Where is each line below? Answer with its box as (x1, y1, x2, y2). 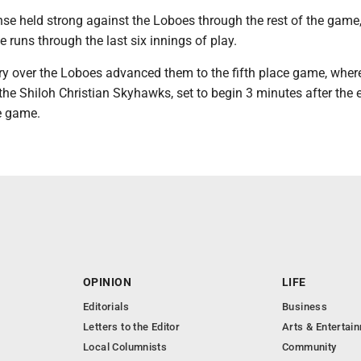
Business (282, 301, 328, 313)
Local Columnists (83, 341, 168, 353)
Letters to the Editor (83, 321, 180, 333)
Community (282, 341, 337, 353)
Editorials (83, 301, 129, 313)
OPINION (83, 276, 131, 288)
